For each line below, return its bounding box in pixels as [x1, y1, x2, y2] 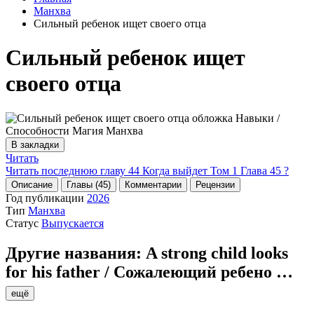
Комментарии [125, 179, 182, 190]
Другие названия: [6, 243, 146, 262]
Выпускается [41, 217, 104, 229]
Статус [6, 217, 39, 229]
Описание [11, 179, 53, 190]
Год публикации [6, 191, 84, 204]
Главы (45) [67, 179, 111, 190]
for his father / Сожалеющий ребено [6, 262, 276, 281]
